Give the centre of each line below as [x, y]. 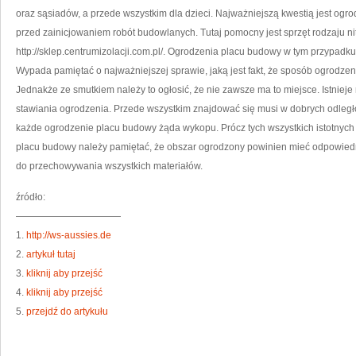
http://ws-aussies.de [69, 235]
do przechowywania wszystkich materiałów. [109, 166]
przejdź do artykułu [67, 311]
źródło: [31, 197]
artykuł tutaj [51, 254]
